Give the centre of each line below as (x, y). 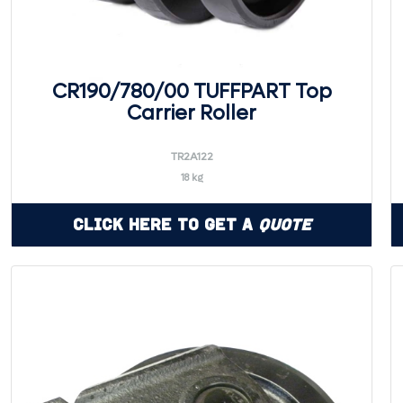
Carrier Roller (192, 113)
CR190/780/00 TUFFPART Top (192, 92)
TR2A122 (192, 157)
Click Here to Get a (165, 224)
